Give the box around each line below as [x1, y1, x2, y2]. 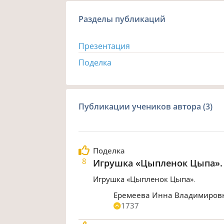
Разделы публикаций [78, 13, 166, 24]
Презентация [78, 40, 130, 51]
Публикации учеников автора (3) [78, 100, 213, 112]
